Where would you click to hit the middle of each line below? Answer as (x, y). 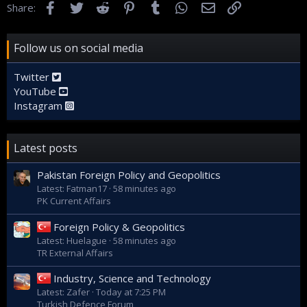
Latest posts (46, 148)
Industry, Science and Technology (132, 278)
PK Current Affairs (74, 201)
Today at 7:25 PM (131, 292)
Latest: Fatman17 (72, 189)
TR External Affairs (75, 253)
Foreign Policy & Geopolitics (119, 226)
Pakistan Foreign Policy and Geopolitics (129, 175)
